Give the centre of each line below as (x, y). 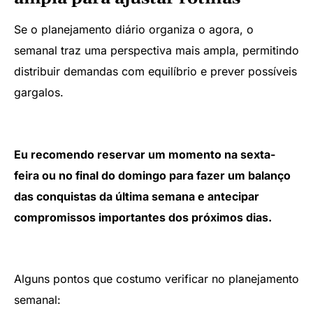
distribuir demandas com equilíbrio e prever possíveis (155, 71)
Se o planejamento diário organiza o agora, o (134, 29)
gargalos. (39, 92)
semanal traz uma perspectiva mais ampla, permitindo (156, 50)
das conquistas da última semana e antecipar (137, 196)
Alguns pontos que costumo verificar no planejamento (156, 279)
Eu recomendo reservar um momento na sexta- (145, 154)
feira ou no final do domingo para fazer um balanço (152, 175)
